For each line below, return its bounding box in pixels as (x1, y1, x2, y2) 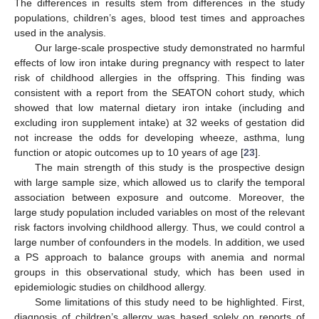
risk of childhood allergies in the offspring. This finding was (14, 71, 305, 83)
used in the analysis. (14, 26, 106, 38)
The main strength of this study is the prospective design (34, 161, 305, 173)
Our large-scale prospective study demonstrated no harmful (34, 41, 305, 53)
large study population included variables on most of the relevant (14, 206, 305, 218)
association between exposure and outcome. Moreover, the (14, 191, 305, 203)
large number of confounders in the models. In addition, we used (14, 236, 305, 248)
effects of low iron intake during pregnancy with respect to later (14, 56, 305, 68)
